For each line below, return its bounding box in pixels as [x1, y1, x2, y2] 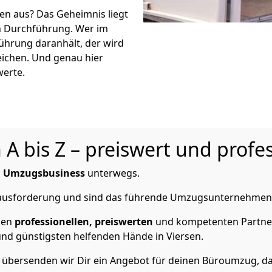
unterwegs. [85, 166, 140, 180]
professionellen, [15, 215, 92, 228]
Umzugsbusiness [3, 166, 85, 180]
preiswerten [95, 215, 153, 228]
